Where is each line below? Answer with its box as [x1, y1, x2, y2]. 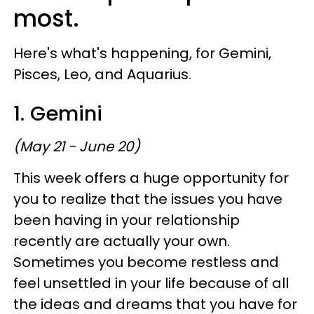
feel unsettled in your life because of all [13, 273, 289, 293]
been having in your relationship [13, 210, 240, 230]
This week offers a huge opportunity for [13, 168, 289, 188]
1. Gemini [13, 99, 102, 128]
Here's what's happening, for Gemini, [13, 43, 271, 63]
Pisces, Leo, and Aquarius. [13, 64, 191, 84]
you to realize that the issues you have [13, 189, 282, 209]
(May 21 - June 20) [13, 136, 140, 156]
